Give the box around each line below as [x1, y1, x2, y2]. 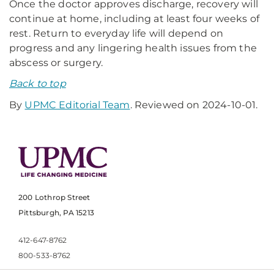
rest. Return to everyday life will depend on [9, 28, 224, 39]
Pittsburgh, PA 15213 [18, 208, 94, 218]
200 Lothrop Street [18, 193, 91, 202]
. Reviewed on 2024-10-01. [130, 99, 258, 111]
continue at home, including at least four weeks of [9, 13, 260, 24]
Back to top [9, 78, 66, 89]
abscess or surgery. [9, 57, 103, 68]
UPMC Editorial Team [24, 99, 130, 111]
